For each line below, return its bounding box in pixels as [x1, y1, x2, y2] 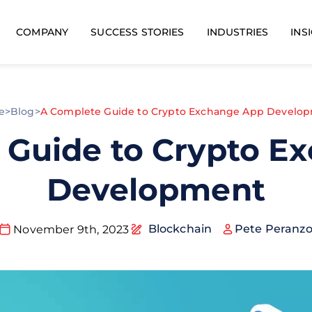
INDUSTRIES [206, 26, 269, 38]
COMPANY [16, 25, 69, 38]
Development [47, 171, 265, 208]
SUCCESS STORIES [91, 26, 185, 38]
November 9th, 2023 [13, 222, 130, 236]
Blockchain [148, 222, 212, 235]
